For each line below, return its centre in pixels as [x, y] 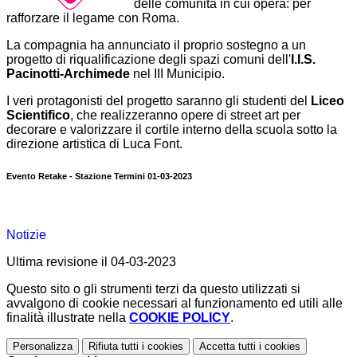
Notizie [26, 235]
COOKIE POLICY [180, 318]
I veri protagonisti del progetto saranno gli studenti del [157, 101]
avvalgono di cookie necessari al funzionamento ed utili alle [175, 304]
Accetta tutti [228, 347]
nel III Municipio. [179, 74]
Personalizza [43, 347]
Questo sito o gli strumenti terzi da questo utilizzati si [153, 289]
